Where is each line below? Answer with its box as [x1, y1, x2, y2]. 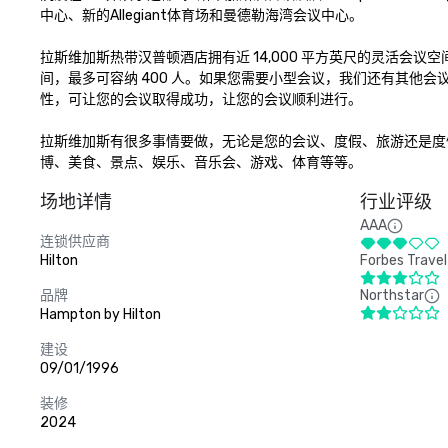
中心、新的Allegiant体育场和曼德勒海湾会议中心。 [40, 7, 363, 24]
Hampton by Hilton [40, 306, 161, 323]
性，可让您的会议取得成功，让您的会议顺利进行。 [40, 91, 362, 108]
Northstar [360, 287, 424, 304]
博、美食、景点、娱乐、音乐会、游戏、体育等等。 [40, 154, 362, 171]
